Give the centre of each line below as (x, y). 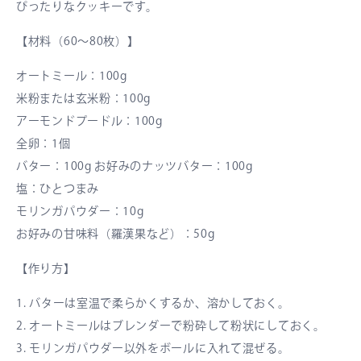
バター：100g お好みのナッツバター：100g (135, 166)
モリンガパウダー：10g (80, 212)
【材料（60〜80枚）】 (78, 41)
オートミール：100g (72, 76)
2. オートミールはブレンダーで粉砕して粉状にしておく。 (171, 326)
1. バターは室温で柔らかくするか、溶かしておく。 (153, 303)
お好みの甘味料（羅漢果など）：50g (116, 234)
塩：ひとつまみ (58, 189)
